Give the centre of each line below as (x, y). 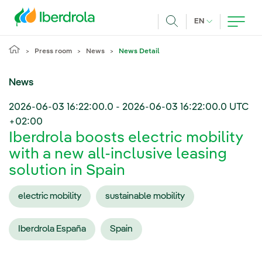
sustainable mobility (145, 196)
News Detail (139, 51)
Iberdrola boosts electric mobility (126, 138)
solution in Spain (67, 171)
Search (187, 35)
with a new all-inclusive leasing (118, 155)
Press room (53, 51)
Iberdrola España (52, 229)
